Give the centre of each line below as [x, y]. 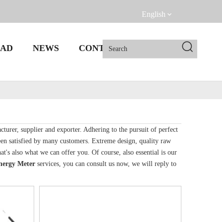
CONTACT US [108, 48]
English [154, 14]
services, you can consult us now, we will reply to [106, 164]
